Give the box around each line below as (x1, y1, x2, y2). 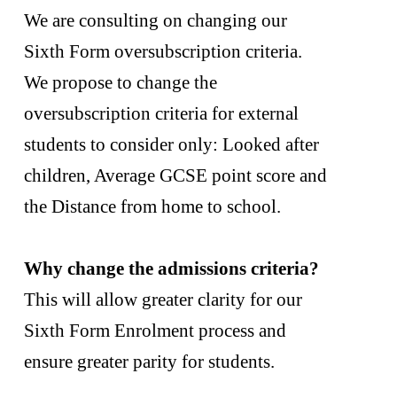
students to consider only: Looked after (23, 133, 319, 155)
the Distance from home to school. (23, 195, 281, 217)
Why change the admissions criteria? (23, 257, 323, 279)
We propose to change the (23, 71, 217, 93)
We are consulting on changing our (23, 9, 287, 31)
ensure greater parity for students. (23, 350, 275, 372)
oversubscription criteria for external (23, 102, 299, 124)
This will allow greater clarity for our (23, 288, 302, 310)
